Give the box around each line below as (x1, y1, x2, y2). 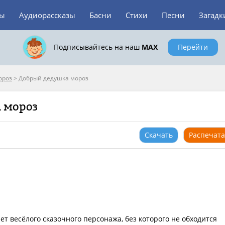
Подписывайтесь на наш (53, 42, 142, 52)
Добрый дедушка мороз (19, 74, 88, 82)
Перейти (177, 42, 208, 52)
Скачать (145, 130, 173, 140)
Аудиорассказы (19, 10, 75, 20)
